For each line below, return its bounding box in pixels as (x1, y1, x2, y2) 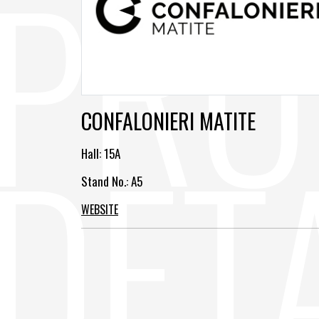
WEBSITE (81, 201, 118, 218)
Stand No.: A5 (81, 172, 142, 190)
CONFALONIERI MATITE (81, 105, 256, 137)
